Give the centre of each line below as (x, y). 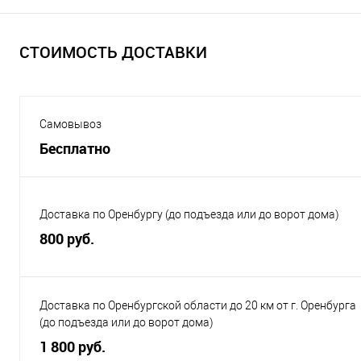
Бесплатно (75, 148)
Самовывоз (71, 124)
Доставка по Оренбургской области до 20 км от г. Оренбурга (198, 305)
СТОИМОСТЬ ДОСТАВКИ (113, 52)
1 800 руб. (73, 346)
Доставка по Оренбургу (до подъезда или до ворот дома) (189, 214)
